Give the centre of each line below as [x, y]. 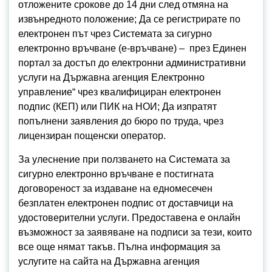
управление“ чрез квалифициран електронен [120, 92]
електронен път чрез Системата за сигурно [115, 34]
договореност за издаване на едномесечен [115, 189]
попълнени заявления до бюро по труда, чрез [121, 121]
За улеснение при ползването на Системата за [124, 159]
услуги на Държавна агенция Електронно [111, 77]
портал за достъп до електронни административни [132, 63]
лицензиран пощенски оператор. [92, 136]
